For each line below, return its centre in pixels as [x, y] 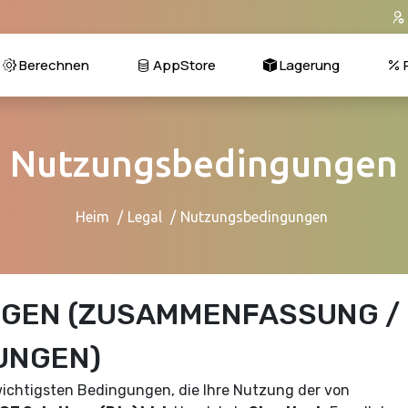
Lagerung [308, 65]
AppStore [183, 65]
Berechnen [53, 65]
